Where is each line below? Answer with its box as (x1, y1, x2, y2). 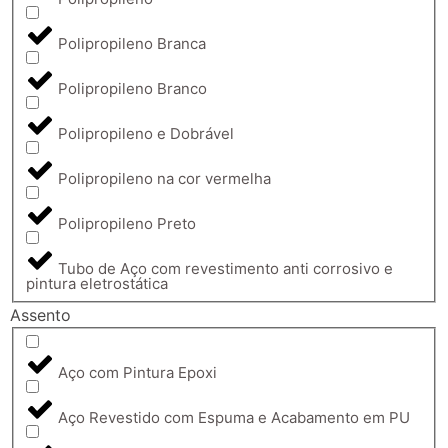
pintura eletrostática (26, 274, 168, 294)
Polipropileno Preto (58, 214, 196, 234)
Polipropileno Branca (58, 34, 206, 54)
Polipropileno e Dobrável (58, 124, 234, 144)
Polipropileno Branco (58, 79, 207, 99)
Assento (10, 305, 71, 326)
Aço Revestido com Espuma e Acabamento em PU (58, 407, 410, 427)
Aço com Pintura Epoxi (58, 362, 217, 382)
